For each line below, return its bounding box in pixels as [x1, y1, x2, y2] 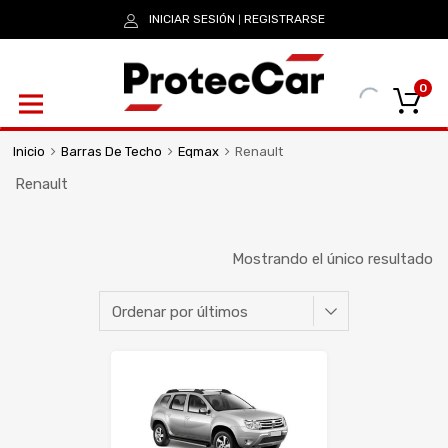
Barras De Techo [60, 144, 162, 160]
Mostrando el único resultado [232, 249, 433, 268]
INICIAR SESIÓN [148, 11, 235, 26]
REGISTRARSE [243, 11, 325, 26]
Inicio [12, 144, 45, 160]
